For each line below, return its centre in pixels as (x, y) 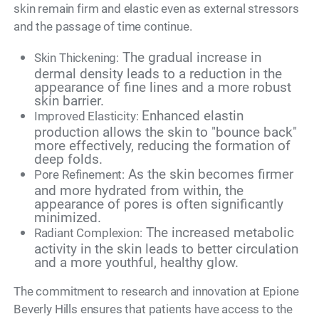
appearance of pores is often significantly (158, 204)
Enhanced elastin (191, 116)
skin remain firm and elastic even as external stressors (156, 9)
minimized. (67, 218)
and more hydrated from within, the (138, 191)
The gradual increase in (190, 58)
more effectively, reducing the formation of (162, 146)
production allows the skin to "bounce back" (165, 132)
